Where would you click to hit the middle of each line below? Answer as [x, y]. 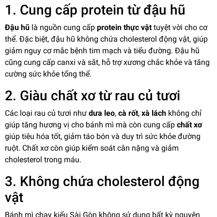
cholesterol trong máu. [43, 159]
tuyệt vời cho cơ [179, 27]
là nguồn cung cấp [63, 27]
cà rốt [128, 113]
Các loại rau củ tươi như [47, 113]
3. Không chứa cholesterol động [102, 181]
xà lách [154, 113]
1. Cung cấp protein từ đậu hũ [95, 10]
